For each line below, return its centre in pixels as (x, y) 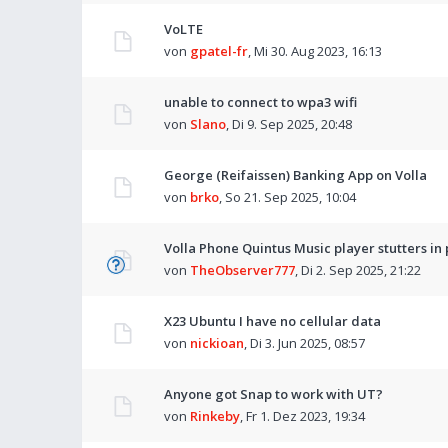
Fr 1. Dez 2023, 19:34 (305, 416)
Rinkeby (215, 416)
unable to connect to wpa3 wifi (260, 102)
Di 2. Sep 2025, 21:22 (361, 270)
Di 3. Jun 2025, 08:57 (307, 343)
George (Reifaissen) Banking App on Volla (295, 175)
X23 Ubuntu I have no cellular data (272, 321)
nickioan (217, 343)
